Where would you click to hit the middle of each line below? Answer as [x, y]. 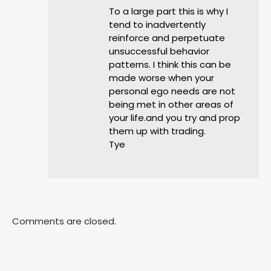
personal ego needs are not [172, 91]
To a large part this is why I [168, 11]
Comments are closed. [64, 221]
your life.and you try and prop [175, 118]
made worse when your [162, 78]
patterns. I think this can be [170, 64]
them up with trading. [157, 131]
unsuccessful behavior [159, 51]
